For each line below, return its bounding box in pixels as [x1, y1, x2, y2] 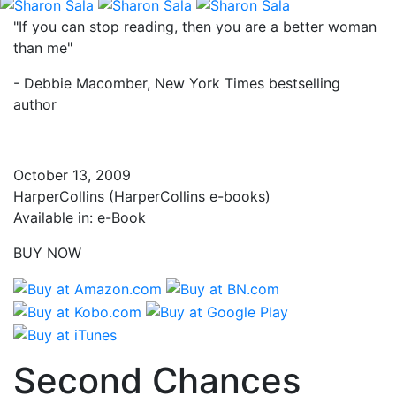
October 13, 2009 [13, 165, 131, 184]
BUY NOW [13, 243, 81, 262]
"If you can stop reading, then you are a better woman [13, 17, 377, 35]
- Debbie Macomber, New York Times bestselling [13, 73, 340, 92]
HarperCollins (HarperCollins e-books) [13, 187, 270, 205]
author [13, 95, 57, 113]
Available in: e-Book [13, 208, 146, 226]
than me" [13, 38, 72, 57]
